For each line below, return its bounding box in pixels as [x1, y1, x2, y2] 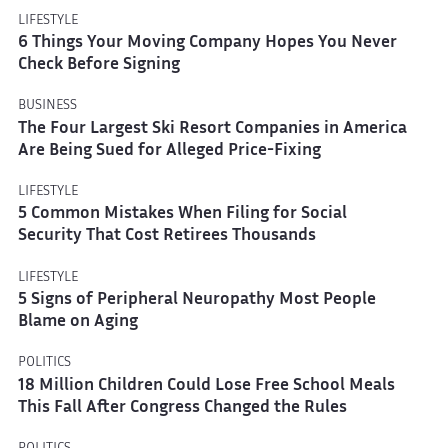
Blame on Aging [17, 314, 138, 330]
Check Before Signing [17, 57, 180, 73]
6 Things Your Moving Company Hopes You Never [17, 35, 397, 51]
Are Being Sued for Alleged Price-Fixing [17, 143, 321, 159]
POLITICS [17, 357, 71, 370]
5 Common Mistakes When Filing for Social [17, 207, 347, 223]
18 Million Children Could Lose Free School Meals [17, 378, 395, 394]
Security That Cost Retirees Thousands [17, 229, 316, 245]
